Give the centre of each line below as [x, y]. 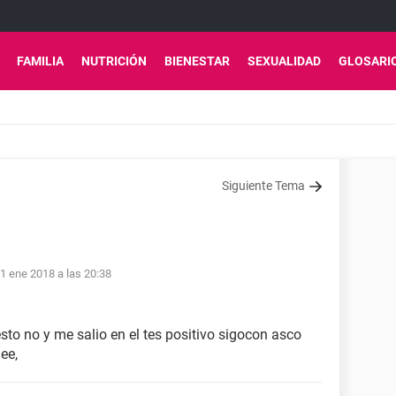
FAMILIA [40, 61]
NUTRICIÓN [114, 61]
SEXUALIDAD [284, 61]
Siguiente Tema [263, 186]
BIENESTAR [197, 61]
